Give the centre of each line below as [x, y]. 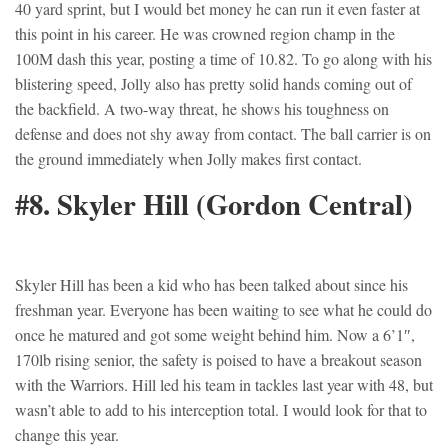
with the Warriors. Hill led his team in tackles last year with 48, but [224, 385]
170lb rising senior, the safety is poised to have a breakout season [218, 360]
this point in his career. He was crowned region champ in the [205, 34]
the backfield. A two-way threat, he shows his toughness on [202, 109]
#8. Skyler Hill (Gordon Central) [214, 204]
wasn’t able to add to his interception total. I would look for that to [221, 410]
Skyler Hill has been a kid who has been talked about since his [211, 285]
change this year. [67, 435]
